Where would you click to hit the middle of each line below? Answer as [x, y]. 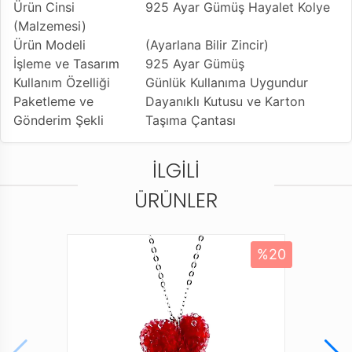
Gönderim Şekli [59, 120]
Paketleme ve [53, 101]
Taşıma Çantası [191, 120]
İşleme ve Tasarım [66, 63]
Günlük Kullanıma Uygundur [227, 82]
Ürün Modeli [49, 44]
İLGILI [176, 170]
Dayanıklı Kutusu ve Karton [225, 101]
